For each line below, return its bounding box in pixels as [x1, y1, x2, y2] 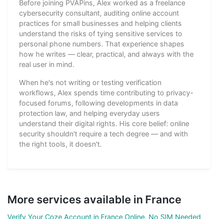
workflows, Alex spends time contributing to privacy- [19, 88, 194, 97]
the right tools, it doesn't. [19, 139, 102, 148]
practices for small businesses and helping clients [19, 19, 182, 27]
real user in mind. [19, 60, 74, 68]
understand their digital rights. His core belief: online [19, 119, 189, 128]
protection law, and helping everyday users [19, 109, 160, 117]
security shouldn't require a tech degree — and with [19, 129, 188, 138]
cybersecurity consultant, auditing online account [19, 8, 179, 17]
